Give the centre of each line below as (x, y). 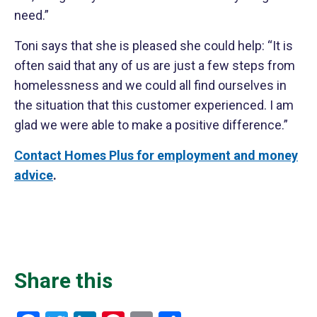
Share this (63, 281)
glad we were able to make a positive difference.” (151, 125)
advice (34, 175)
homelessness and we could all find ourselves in (150, 85)
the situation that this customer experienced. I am (154, 105)
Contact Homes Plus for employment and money (156, 155)
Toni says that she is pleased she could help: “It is (154, 46)
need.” (31, 15)
